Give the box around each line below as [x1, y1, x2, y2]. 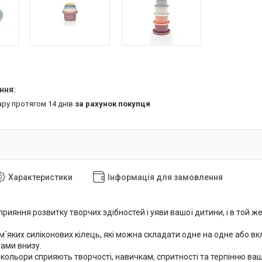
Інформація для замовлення [108, 172, 223, 182]
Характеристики [8, 172, 73, 182]
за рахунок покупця [75, 99, 150, 108]
